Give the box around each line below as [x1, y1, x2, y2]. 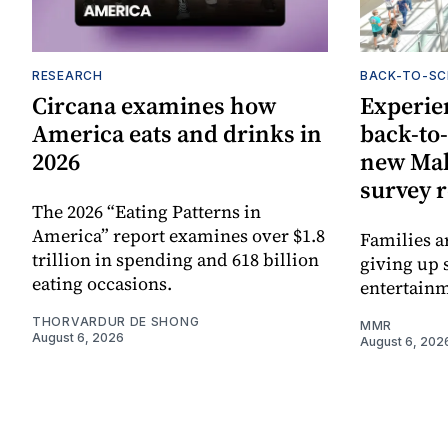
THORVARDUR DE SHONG [32, 314, 200, 330]
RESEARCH [32, 68, 103, 84]
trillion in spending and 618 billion [32, 247, 319, 273]
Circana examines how [32, 89, 276, 123]
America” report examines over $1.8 [32, 223, 325, 249]
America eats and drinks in [32, 117, 322, 151]
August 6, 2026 [32, 330, 124, 346]
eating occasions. [32, 271, 172, 297]
